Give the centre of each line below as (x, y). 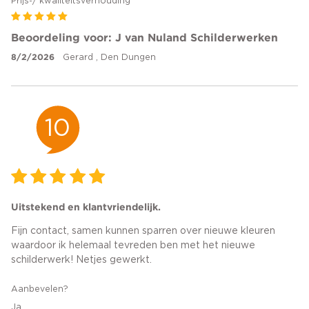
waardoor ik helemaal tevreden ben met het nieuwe (133, 246)
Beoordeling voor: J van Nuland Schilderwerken (144, 37)
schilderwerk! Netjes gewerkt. (81, 260)
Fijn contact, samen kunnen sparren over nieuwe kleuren (143, 231)
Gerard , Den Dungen (110, 58)
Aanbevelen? (40, 289)
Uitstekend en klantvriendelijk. (86, 207)
